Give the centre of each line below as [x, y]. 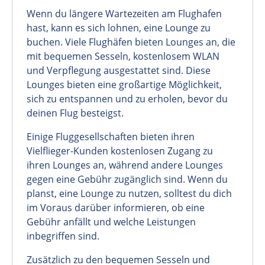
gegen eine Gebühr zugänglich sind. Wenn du [127, 180]
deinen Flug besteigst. [75, 113]
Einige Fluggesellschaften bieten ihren [111, 137]
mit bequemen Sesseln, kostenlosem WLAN [123, 56]
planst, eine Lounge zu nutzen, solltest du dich [129, 194]
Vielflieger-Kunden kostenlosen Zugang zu [120, 151]
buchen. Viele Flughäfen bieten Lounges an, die [131, 42]
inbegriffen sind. [63, 236]
